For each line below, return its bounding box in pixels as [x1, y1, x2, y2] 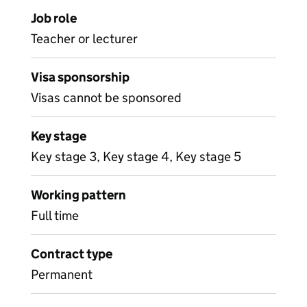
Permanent [31, 267, 93, 282]
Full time [31, 208, 79, 223]
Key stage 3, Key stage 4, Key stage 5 [31, 149, 241, 164]
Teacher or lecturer [31, 31, 138, 47]
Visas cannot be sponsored [31, 90, 182, 106]
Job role [31, 10, 77, 26]
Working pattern [31, 187, 126, 203]
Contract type [31, 246, 112, 262]
